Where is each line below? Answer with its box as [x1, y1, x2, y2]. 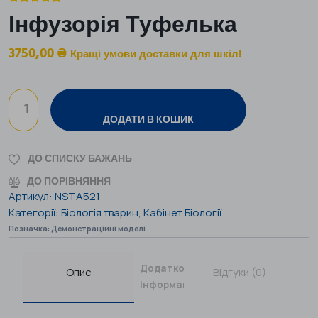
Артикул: [9, 188, 55, 204]
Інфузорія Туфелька [9, 7, 237, 44]
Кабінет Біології [143, 204, 221, 220]
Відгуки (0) [212, 264, 266, 280]
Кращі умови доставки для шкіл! [70, 45, 241, 63]
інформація [139, 278, 197, 291]
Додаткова [139, 261, 197, 275]
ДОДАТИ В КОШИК [103, 111, 194, 128]
